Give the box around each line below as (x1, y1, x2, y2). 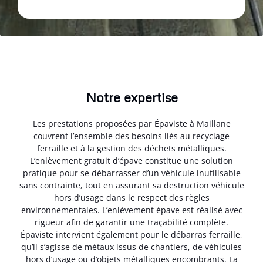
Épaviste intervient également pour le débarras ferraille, (21, 229, 242, 241)
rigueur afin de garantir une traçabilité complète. (35, 217, 228, 228)
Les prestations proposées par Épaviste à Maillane (32, 118, 231, 130)
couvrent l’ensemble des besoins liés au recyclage (33, 130, 230, 142)
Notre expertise (85, 89, 178, 106)
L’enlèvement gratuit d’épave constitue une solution (30, 155, 233, 167)
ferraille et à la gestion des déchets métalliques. (36, 143, 227, 154)
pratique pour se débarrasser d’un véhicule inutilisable (22, 167, 241, 179)
